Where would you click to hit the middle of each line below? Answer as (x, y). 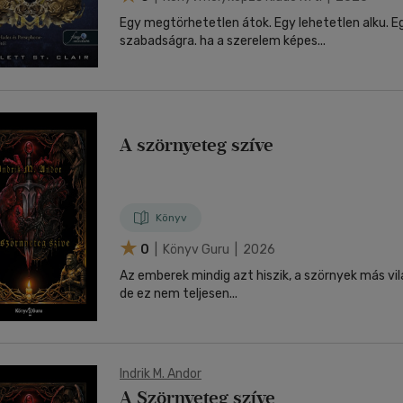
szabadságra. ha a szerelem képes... (223, 41)
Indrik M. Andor (161, 374)
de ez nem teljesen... (179, 294)
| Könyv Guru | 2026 (214, 249)
